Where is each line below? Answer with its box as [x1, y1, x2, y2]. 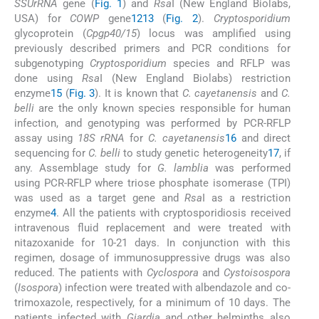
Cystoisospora [223, 266, 291, 280]
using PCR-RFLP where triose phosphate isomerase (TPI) [14, 177, 291, 190]
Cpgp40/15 [85, 27, 137, 41]
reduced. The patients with [14, 266, 147, 280]
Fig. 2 [166, 12, 199, 26]
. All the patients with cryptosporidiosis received [56, 206, 291, 220]
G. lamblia [157, 162, 209, 175]
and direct [236, 132, 291, 145]
